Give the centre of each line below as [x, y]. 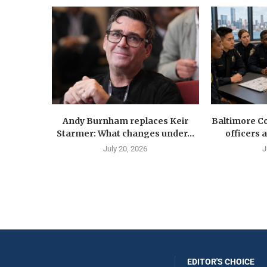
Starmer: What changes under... [125, 134]
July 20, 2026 [125, 149]
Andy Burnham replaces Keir [125, 121]
